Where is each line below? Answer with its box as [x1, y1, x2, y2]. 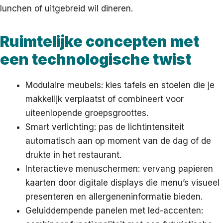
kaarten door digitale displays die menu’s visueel [25, 178, 220, 188]
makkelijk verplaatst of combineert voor [25, 94, 184, 105]
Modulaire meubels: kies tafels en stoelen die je [25, 80, 215, 91]
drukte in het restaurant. [25, 150, 121, 160]
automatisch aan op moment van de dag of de [25, 136, 211, 146]
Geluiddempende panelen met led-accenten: [25, 206, 203, 216]
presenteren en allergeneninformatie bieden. [25, 192, 203, 202]
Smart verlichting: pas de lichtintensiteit [25, 122, 184, 132]
